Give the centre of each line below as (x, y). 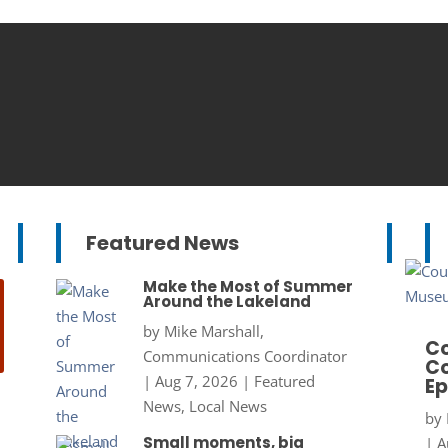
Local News (227, 406)
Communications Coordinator (244, 356)
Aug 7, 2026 (196, 381)
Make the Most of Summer (247, 287)
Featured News (162, 243)
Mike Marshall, (213, 331)
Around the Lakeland (226, 302)
